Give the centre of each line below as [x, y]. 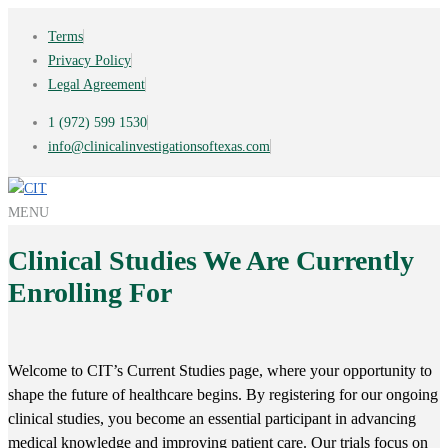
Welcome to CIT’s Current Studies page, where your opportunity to [220, 370]
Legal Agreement [96, 84]
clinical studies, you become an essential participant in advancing [212, 418]
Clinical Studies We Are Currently [211, 260]
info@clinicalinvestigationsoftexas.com [159, 146]
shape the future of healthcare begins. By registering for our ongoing [223, 394]
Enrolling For [90, 292]
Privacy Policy [89, 60]
